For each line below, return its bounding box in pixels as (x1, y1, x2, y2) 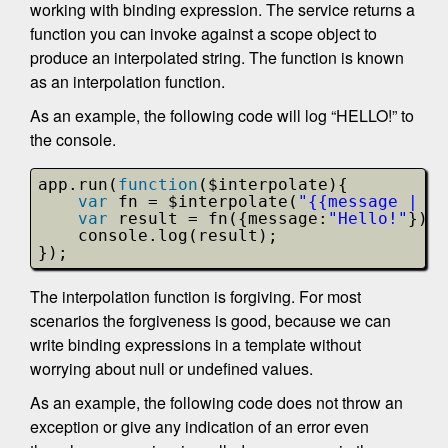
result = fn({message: (118, 208, 328, 228)
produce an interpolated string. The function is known (30, 45, 404, 69)
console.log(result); (78, 225, 278, 245)
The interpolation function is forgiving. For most (30, 284, 361, 308)
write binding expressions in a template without (30, 332, 361, 356)
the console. (30, 127, 116, 151)
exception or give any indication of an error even (30, 414, 369, 438)
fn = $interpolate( (118, 191, 298, 211)
